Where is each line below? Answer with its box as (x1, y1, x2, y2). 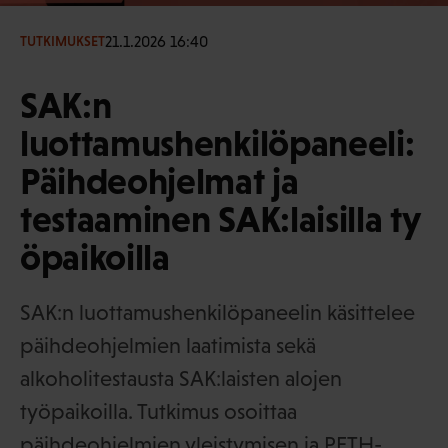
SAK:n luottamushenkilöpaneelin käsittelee (20, 299, 415, 325)
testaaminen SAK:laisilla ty (20, 197, 421, 240)
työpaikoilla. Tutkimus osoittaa (20, 398, 297, 424)
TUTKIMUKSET (20, 33, 105, 50)
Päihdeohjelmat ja (20, 159, 299, 202)
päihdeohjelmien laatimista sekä (20, 332, 316, 358)
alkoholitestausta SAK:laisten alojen (20, 365, 342, 391)
